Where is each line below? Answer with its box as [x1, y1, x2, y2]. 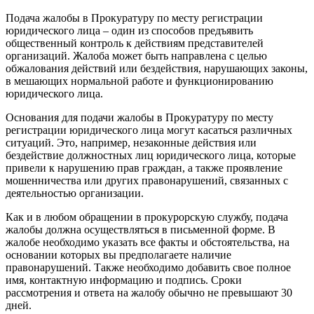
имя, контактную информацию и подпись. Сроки [6, 273, 242, 286]
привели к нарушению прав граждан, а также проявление [6, 161, 282, 174]
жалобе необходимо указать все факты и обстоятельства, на [6, 235, 289, 248]
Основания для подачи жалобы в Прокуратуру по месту [6, 111, 273, 123]
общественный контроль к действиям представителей [6, 36, 264, 49]
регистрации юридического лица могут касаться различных [6, 123, 292, 136]
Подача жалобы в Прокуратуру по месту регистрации [6, 11, 263, 24]
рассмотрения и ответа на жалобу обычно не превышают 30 [6, 286, 292, 299]
